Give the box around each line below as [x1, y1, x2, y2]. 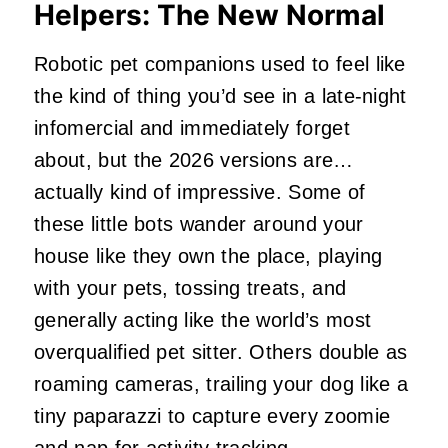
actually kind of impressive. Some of [34, 181, 366, 204]
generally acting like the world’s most [34, 309, 372, 332]
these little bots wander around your [34, 213, 364, 236]
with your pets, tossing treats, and [34, 277, 347, 300]
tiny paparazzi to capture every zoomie [34, 405, 391, 428]
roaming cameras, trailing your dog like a [34, 373, 409, 396]
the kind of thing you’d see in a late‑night [34, 85, 407, 108]
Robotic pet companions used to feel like [34, 53, 406, 76]
